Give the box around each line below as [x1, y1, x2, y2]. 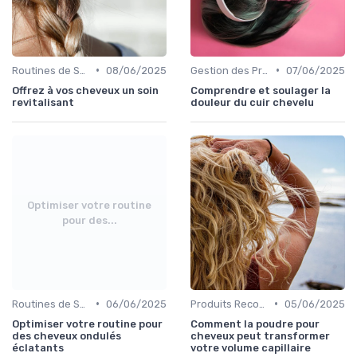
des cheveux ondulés [12, 329, 121, 342]
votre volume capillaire [190, 341, 311, 354]
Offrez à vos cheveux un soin [12, 84, 159, 96]
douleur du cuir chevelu [190, 96, 314, 108]
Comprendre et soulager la [190, 84, 331, 96]
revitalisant [12, 96, 74, 108]
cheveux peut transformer [190, 329, 330, 342]
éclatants [12, 341, 64, 354]
